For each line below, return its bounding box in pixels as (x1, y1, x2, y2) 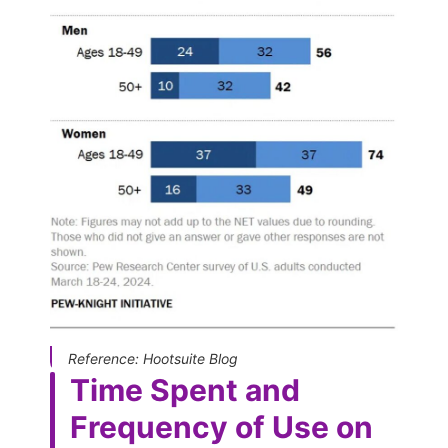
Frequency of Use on (70, 408, 373, 445)
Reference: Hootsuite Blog (68, 349, 238, 367)
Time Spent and (70, 371, 300, 408)
